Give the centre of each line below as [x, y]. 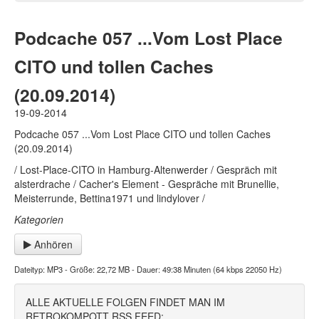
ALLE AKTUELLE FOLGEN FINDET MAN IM [125, 302]
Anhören [52, 244]
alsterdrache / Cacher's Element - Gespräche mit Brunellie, [147, 184]
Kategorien [39, 219]
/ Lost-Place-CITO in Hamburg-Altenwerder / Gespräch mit [146, 169]
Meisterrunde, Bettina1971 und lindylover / [110, 198]
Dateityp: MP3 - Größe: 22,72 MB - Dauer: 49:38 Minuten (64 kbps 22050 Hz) [148, 269]
